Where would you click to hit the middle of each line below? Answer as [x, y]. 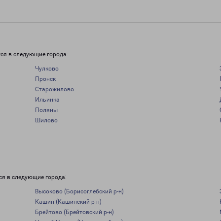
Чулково [47, 69]
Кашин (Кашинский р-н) [68, 202]
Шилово [46, 120]
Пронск [45, 79]
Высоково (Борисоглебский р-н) [79, 191]
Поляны [46, 110]
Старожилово [54, 89]
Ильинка [47, 100]
